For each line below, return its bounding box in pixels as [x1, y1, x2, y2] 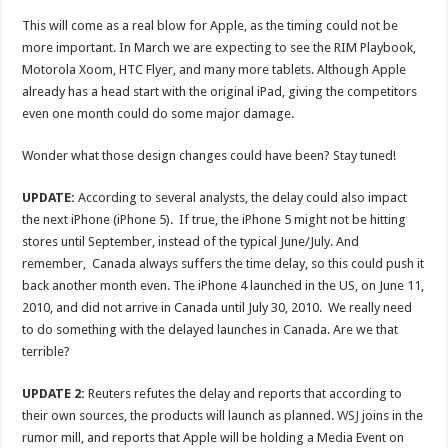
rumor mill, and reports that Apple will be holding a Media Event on [22, 430, 405, 445]
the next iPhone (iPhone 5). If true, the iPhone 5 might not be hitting [22, 212, 407, 227]
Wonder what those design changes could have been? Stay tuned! [22, 148, 397, 163]
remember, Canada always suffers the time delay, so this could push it [22, 256, 425, 271]
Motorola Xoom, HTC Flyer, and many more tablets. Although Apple [22, 62, 407, 77]
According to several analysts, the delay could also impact [75, 190, 408, 205]
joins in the [359, 408, 424, 423]
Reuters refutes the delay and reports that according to [85, 386, 403, 401]
